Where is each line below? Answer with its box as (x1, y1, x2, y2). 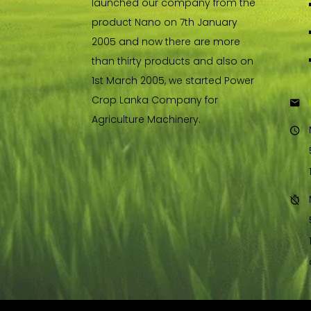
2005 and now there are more (92, 35, 240, 49)
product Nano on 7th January (92, 15, 237, 30)
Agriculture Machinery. (92, 112, 201, 127)
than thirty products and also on (92, 54, 253, 69)
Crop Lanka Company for (92, 93, 218, 108)
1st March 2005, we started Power (92, 74, 254, 88)
